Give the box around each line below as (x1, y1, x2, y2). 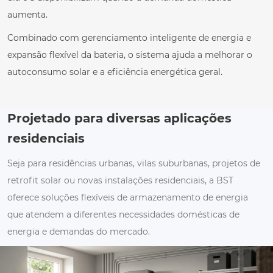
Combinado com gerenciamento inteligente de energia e (7, 32, 252, 44)
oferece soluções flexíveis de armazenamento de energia (7, 192, 249, 204)
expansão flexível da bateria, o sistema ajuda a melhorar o (7, 49, 253, 61)
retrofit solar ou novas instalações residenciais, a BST (7, 175, 234, 186)
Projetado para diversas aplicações (7, 111, 232, 126)
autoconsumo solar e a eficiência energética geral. (7, 66, 223, 78)
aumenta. (7, 9, 48, 21)
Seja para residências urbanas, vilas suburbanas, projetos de (7, 158, 261, 169)
